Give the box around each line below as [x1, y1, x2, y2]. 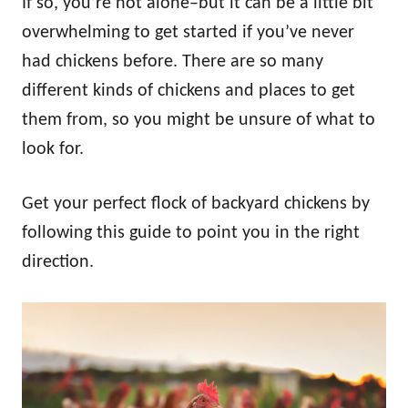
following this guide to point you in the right [22, 223, 360, 242]
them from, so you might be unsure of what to [22, 110, 375, 129]
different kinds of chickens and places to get [22, 81, 355, 100]
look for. [22, 139, 84, 158]
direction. [22, 252, 94, 271]
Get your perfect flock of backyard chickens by [22, 194, 370, 213]
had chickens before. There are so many [22, 52, 323, 71]
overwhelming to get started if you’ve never [22, 23, 354, 42]
